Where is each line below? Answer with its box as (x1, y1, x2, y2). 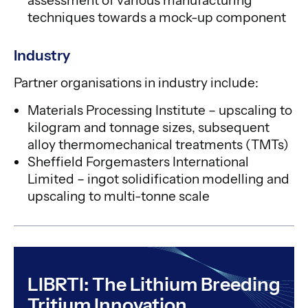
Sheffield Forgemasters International (27, 153, 249, 170)
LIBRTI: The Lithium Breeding (27, 272, 280, 296)
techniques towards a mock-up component (27, 9, 286, 25)
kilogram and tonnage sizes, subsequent (27, 119, 269, 135)
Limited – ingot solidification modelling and (27, 170, 289, 187)
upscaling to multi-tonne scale (27, 188, 210, 204)
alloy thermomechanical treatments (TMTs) (27, 136, 289, 153)
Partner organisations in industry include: (14, 74, 258, 91)
